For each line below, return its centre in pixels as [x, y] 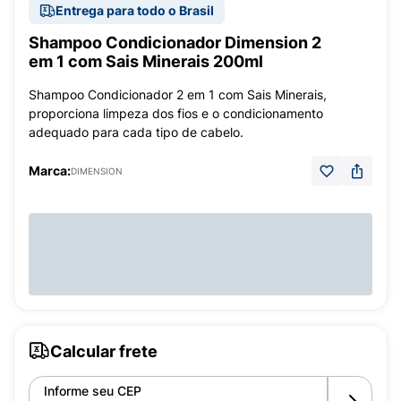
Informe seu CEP [93, 391]
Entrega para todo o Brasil [135, 10]
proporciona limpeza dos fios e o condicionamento [176, 113]
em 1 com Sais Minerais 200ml [146, 61]
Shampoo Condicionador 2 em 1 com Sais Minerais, [178, 94]
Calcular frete [104, 351]
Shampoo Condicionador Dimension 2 [175, 43]
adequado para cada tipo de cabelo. [136, 132]
